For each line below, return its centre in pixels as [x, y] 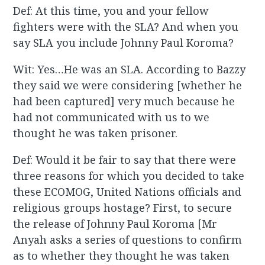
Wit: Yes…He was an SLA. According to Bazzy [130, 70]
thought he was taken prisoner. [96, 133]
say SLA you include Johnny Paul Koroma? [124, 43]
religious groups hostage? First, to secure [123, 208]
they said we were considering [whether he [128, 85]
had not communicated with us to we [112, 117]
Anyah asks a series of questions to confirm [128, 240]
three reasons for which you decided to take [129, 176]
